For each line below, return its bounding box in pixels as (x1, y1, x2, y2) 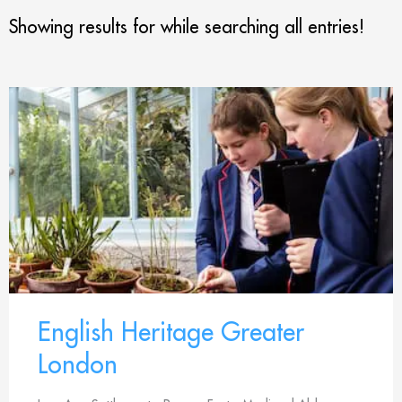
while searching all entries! (161, 15, 364, 38)
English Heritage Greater (38, 315, 304, 348)
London (38, 347, 118, 380)
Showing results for (9, 15, 161, 38)
